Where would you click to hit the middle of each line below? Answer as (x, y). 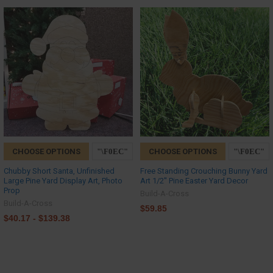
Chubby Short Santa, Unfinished (59, 171)
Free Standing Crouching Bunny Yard (204, 171)
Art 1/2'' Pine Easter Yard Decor (194, 181)
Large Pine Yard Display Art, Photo (63, 181)
